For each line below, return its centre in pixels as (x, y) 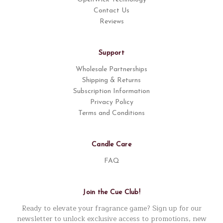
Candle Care (111, 145)
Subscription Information (111, 92)
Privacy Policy (111, 103)
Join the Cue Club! (111, 193)
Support (111, 53)
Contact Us (111, 11)
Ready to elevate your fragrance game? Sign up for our (111, 208)
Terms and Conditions (111, 113)
